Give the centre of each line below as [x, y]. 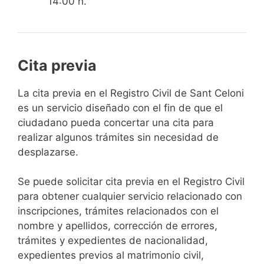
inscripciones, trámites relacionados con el [118, 211]
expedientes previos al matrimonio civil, [111, 255]
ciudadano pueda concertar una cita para [116, 122]
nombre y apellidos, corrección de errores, [118, 226]
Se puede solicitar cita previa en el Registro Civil [131, 182]
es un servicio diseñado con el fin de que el [120, 108]
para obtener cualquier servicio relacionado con [130, 197]
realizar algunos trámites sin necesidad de [118, 137]
